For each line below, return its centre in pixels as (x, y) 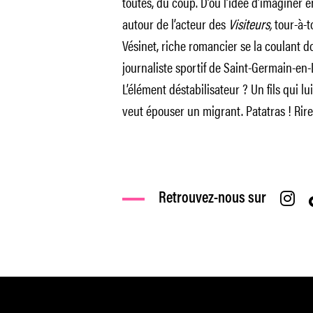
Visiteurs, (251, 23)
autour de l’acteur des (175, 23)
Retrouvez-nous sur (212, 199)
